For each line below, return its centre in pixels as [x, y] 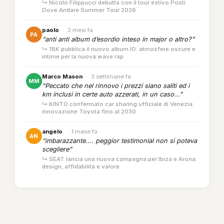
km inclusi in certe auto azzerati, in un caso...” [112, 94]
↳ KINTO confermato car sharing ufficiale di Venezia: [118, 104]
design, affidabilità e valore [81, 167]
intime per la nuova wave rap [83, 57]
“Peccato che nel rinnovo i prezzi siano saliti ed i [116, 86]
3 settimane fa [111, 77]
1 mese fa [84, 132]
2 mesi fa [80, 30]
